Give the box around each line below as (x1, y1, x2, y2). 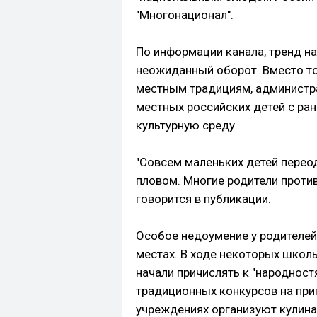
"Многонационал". (136, 8, 234, 23)
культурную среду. (136, 118, 238, 133)
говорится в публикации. (136, 192, 271, 207)
